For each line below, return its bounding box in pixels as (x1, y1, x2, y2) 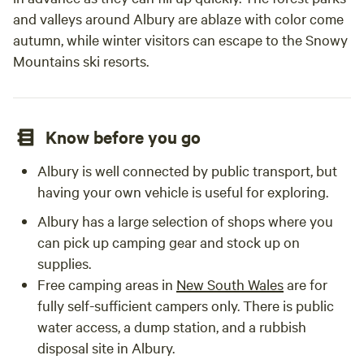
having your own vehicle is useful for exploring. (37, 182, 328, 201)
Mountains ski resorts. (13, 51, 152, 70)
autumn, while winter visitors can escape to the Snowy (13, 30, 348, 49)
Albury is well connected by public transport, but (37, 161, 337, 180)
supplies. (37, 253, 91, 272)
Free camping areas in (37, 275, 176, 293)
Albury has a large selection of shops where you (37, 211, 333, 230)
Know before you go (45, 125, 201, 148)
